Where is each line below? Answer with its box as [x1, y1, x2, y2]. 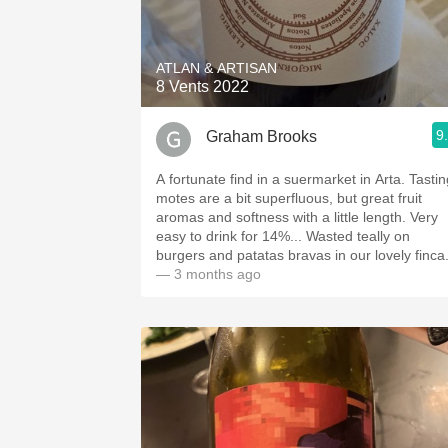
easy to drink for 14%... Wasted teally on [156, 228, 410, 244]
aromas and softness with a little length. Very [156, 209, 438, 225]
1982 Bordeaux [255, 3, 365, 20]
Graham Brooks [206, 127, 317, 145]
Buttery [285, 135, 335, 152]
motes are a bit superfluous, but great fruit [156, 190, 422, 206]
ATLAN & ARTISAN [156, 60, 277, 76]
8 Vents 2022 [156, 78, 249, 95]
